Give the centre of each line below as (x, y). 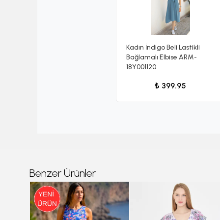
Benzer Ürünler (63, 173)
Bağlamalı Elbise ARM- (162, 57)
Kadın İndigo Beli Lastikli (163, 47)
